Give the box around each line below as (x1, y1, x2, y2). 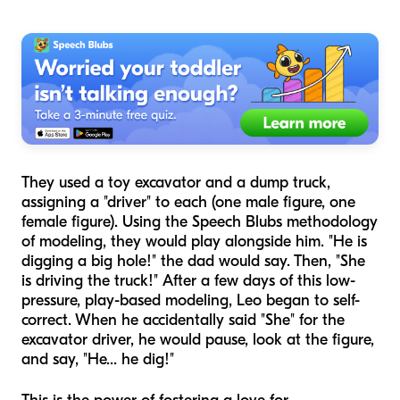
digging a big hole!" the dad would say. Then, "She (21, 252, 365, 271)
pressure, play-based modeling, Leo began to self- (21, 291, 360, 311)
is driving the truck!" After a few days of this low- (21, 271, 355, 291)
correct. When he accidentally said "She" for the (21, 311, 345, 330)
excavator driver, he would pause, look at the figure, (21, 330, 374, 350)
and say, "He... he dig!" (21, 350, 174, 370)
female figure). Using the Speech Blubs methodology (21, 212, 378, 232)
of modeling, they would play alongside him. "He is (21, 232, 367, 252)
